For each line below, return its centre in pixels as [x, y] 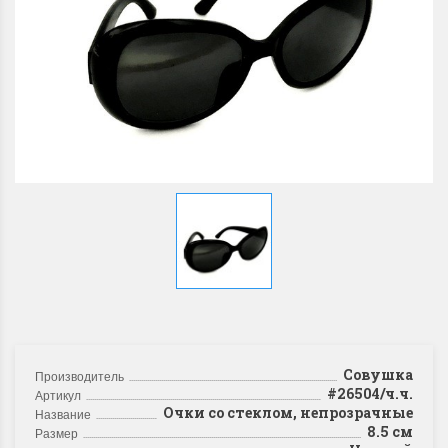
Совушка [375, 374]
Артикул [58, 394]
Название [63, 413]
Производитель [79, 375]
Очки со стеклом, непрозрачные [285, 412]
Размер [56, 432]
